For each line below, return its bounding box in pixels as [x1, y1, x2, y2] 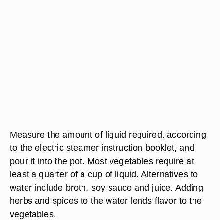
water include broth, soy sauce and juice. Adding [10, 182, 203, 192]
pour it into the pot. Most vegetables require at [10, 156, 194, 166]
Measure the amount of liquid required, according [10, 129, 206, 139]
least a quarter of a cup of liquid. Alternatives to [10, 169, 198, 179]
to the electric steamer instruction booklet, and [10, 142, 194, 153]
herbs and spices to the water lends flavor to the [10, 195, 202, 206]
